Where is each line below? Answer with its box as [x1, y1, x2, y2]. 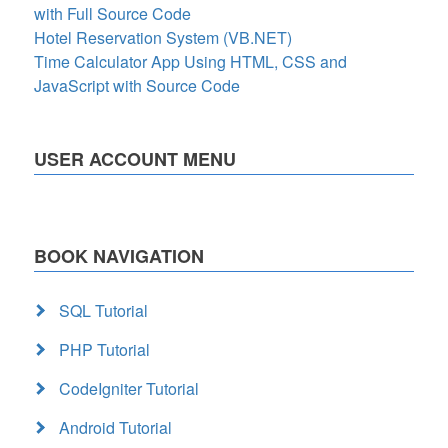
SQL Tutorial [59, 299, 148, 322]
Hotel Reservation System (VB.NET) [34, 26, 292, 49]
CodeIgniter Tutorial [59, 377, 199, 400]
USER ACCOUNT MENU [34, 146, 236, 172]
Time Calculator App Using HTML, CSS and [34, 50, 347, 73]
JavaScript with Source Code [34, 74, 240, 97]
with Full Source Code [34, 2, 191, 25]
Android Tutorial [59, 416, 172, 439]
